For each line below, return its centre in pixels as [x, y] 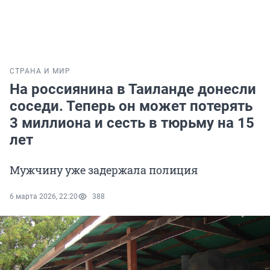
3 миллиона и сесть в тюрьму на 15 [132, 123]
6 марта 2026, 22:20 [44, 197]
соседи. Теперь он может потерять [131, 106]
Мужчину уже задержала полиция [104, 170]
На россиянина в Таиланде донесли [133, 89]
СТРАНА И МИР [40, 71]
